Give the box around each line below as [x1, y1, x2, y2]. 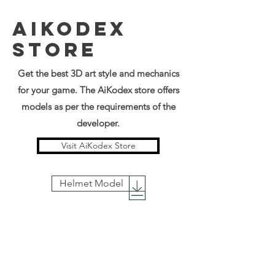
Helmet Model [60, 177, 123, 189]
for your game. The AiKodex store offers [17, 84, 179, 96]
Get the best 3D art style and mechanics [17, 68, 179, 79]
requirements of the [96, 101, 176, 112]
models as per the [21, 101, 96, 112]
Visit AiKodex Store [61, 140, 136, 151]
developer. [77, 117, 120, 129]
